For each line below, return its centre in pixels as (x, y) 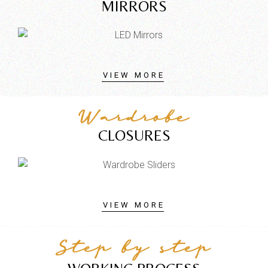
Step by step (134, 250)
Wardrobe (134, 120)
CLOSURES (134, 136)
